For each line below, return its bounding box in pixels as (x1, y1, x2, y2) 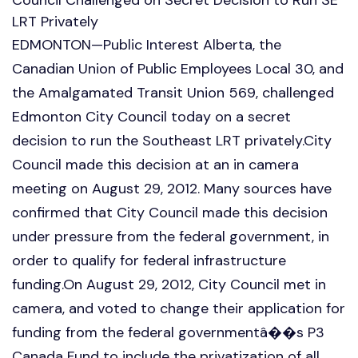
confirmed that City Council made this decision (12, 202, 328, 222)
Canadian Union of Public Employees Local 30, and (12, 58, 344, 78)
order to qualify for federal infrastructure (12, 250, 286, 270)
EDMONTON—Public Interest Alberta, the (12, 34, 281, 54)
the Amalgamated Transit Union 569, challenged (12, 82, 334, 102)
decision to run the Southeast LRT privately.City (12, 130, 332, 150)
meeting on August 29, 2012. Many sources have (12, 178, 332, 198)
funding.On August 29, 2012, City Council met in (12, 274, 326, 294)
